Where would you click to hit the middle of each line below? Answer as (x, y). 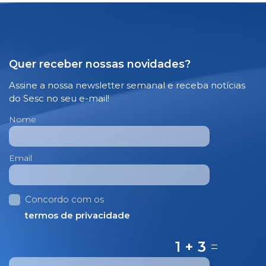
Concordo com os (64, 199)
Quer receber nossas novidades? (100, 64)
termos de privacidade (77, 216)
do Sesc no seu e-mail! (59, 99)
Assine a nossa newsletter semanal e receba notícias (127, 85)
